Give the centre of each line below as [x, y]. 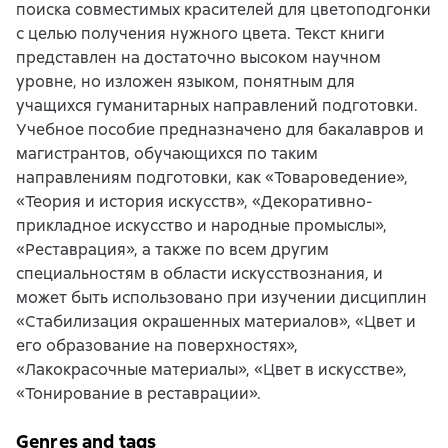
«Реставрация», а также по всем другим [172, 250]
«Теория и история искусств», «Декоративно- [194, 202]
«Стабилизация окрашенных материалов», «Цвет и [216, 322]
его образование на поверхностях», [157, 346]
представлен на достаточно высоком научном [198, 58]
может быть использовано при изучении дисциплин [221, 298]
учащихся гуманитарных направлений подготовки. [217, 106]
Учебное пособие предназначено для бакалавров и [220, 130]
